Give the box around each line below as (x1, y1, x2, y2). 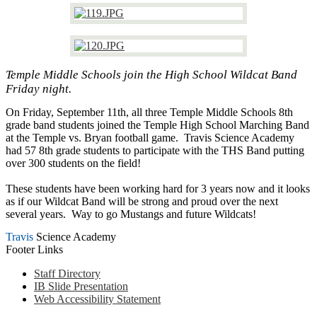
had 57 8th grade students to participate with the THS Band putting (6, 144, 304, 157)
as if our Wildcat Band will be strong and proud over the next (6, 195, 278, 208)
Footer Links (6, 243, 63, 256)
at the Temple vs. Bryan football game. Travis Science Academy (6, 132, 294, 144)
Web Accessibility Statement (34, 293, 161, 306)
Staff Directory (34, 267, 100, 280)
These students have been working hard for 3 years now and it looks (6, 183, 310, 195)
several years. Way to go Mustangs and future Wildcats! (6, 208, 259, 221)
